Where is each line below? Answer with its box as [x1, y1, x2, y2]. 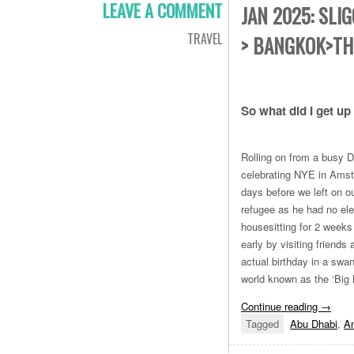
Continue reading [241, 299, 321, 314]
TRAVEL [187, 29, 222, 48]
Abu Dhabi [290, 316, 337, 332]
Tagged [246, 316, 279, 332]
